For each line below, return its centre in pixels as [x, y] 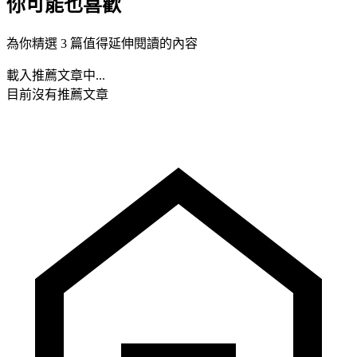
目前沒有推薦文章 [57, 94]
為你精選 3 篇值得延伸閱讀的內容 [102, 43]
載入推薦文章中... [56, 75]
